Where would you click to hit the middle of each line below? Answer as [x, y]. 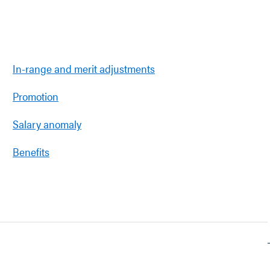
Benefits [31, 152]
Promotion [36, 96]
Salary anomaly [47, 124]
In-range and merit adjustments [84, 68]
